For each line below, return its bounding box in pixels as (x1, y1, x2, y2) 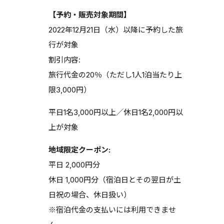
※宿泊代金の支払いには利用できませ (48, 205, 176, 215)
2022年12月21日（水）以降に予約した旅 (48, 25, 183, 35)
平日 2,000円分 (48, 160, 100, 170)
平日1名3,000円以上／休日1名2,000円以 (48, 107, 183, 117)
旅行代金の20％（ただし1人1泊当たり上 (48, 70, 182, 80)
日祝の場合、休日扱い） (48, 190, 131, 200)
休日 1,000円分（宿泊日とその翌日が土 (48, 175, 181, 185)
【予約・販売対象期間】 (48, 10, 131, 20)
